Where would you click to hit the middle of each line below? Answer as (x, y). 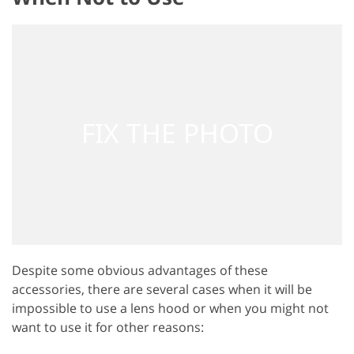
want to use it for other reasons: (108, 327)
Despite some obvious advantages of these (140, 270)
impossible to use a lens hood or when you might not (170, 308)
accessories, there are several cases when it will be (162, 289)
